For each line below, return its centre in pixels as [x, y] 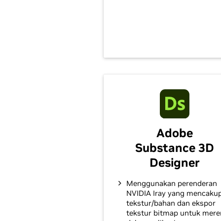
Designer [174, 162]
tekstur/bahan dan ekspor [171, 203]
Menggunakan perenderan [172, 183]
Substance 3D [174, 147]
